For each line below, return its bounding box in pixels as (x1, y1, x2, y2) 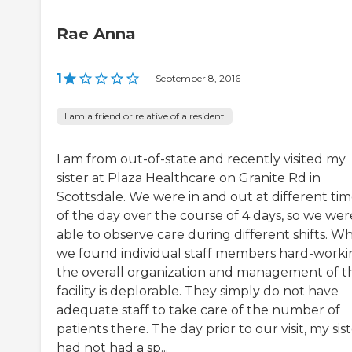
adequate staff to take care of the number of (57, 302, 340, 318)
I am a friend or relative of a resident (64, 110, 225, 123)
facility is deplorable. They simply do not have (57, 284, 339, 299)
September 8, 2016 (156, 72, 240, 85)
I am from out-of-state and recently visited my (57, 152, 346, 167)
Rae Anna (57, 24, 136, 44)
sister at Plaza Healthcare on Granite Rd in (57, 170, 321, 186)
